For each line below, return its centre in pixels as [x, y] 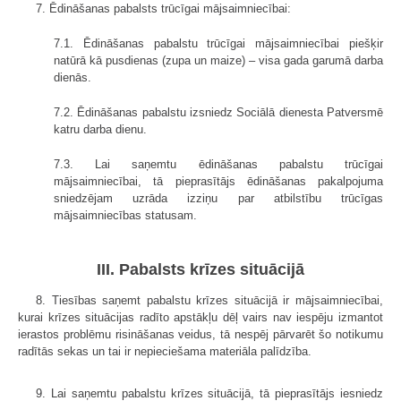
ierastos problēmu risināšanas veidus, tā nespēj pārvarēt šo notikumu [200, 334]
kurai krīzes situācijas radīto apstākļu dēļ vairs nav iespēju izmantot [200, 317]
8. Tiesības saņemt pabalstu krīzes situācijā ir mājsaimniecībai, [209, 300]
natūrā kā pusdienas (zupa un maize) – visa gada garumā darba [218, 61]
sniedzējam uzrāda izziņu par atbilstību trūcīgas [218, 199]
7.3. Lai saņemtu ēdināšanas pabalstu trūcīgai [218, 165]
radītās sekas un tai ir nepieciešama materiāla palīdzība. [165, 351]
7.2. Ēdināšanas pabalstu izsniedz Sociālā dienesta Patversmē [218, 113]
